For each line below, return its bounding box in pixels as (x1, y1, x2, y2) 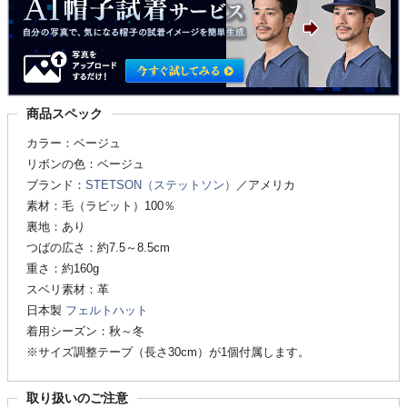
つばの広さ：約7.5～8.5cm (26, 240, 170, 254)
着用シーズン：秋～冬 (26, 323, 144, 338)
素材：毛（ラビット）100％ (26, 198, 175, 213)
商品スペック (26, 105, 103, 121)
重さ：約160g (26, 261, 99, 275)
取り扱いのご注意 (26, 390, 128, 405)
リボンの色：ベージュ (26, 156, 144, 171)
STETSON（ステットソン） (85, 177, 236, 192)
